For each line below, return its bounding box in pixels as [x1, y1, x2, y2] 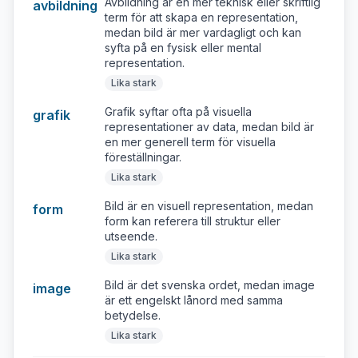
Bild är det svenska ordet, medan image [105, 278, 315, 292]
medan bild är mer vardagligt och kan [105, 26, 301, 39]
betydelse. [105, 308, 161, 322]
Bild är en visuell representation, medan [105, 199, 313, 213]
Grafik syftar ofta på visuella [105, 105, 252, 118]
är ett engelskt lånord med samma [105, 293, 283, 307]
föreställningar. [105, 150, 181, 164]
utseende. [105, 229, 157, 243]
